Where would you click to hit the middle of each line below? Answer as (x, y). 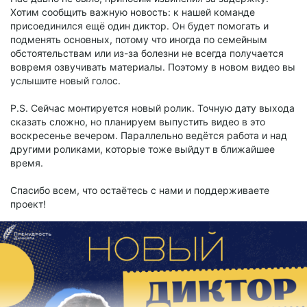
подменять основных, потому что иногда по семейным (139, 40)
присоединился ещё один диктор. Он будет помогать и (139, 26)
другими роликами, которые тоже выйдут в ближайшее (143, 149)
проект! (28, 204)
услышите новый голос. (65, 81)
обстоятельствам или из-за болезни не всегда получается (147, 53)
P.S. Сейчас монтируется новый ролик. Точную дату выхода (152, 108)
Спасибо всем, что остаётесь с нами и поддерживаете (140, 191)
